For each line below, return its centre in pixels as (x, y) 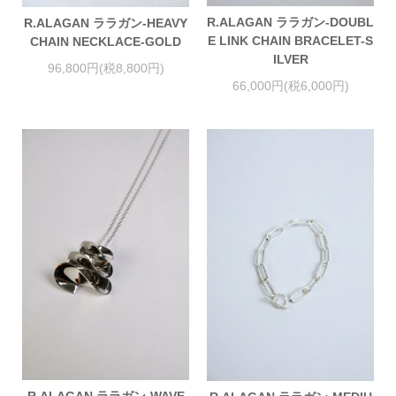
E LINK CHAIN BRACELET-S (290, 41)
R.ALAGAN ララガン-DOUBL (290, 23)
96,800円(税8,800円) (106, 68)
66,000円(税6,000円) (290, 85)
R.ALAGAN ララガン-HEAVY (106, 23)
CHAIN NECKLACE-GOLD (106, 42)
